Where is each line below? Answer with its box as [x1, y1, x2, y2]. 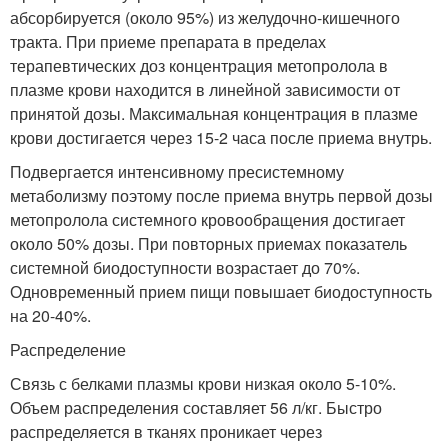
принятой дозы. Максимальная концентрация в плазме [10, 101, 418, 125]
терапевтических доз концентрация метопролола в [10, 53, 388, 77]
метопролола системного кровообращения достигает [10, 207, 405, 231]
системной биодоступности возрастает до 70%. [10, 255, 360, 279]
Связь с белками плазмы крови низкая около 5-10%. [10, 371, 396, 395]
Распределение [10, 337, 126, 361]
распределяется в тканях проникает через [10, 419, 322, 443]
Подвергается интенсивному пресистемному [10, 159, 344, 183]
